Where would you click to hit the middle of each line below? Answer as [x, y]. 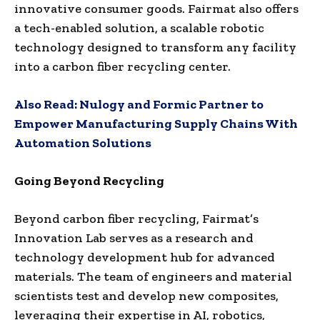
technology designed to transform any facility [155, 47]
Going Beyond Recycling [89, 180]
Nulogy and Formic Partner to [171, 104]
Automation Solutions [83, 142]
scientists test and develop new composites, [146, 295]
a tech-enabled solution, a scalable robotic [139, 27]
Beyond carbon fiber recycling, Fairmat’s [136, 218]
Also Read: [47, 104]
